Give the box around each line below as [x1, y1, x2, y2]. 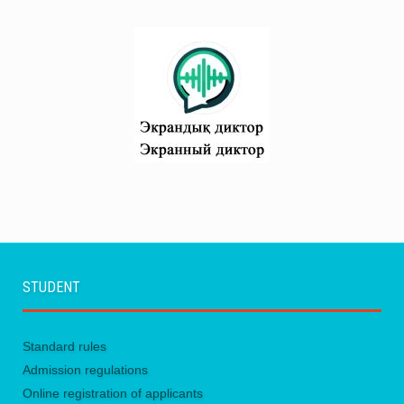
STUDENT [23, 279, 80, 297]
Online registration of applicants [23, 386, 203, 401]
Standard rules [23, 339, 106, 354]
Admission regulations [23, 363, 148, 378]
